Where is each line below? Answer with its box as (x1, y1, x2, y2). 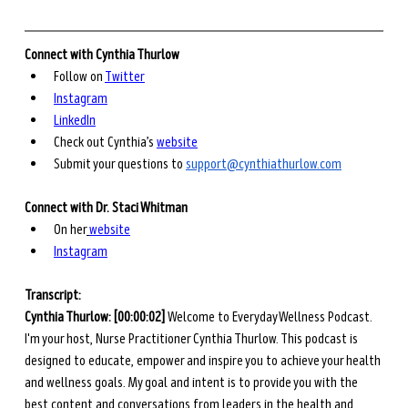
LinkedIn (53, 111, 96, 130)
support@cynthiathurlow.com (185, 155, 342, 174)
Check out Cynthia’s (53, 133, 157, 152)
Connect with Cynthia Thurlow (24, 46, 179, 65)
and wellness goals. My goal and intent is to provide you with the (24, 373, 361, 393)
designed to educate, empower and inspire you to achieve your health (24, 352, 383, 371)
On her (53, 220, 87, 240)
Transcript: (24, 286, 84, 305)
